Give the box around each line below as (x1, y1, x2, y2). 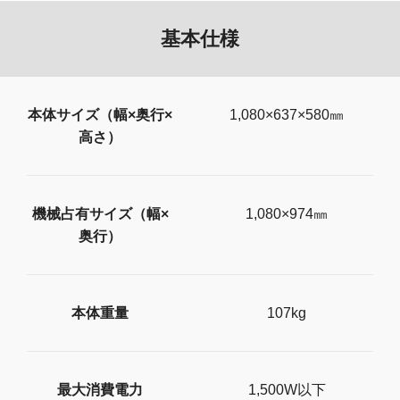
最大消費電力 (57, 382, 143, 398)
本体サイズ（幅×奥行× (28, 107, 172, 123)
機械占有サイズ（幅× (31, 206, 169, 222)
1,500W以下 (247, 382, 326, 398)
